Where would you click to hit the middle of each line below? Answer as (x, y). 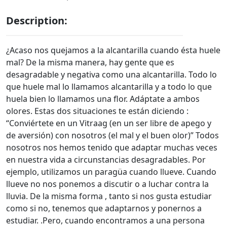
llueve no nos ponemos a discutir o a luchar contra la (107, 184)
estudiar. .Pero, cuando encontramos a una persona (105, 220)
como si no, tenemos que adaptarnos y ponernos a (104, 208)
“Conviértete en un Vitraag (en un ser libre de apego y (109, 123)
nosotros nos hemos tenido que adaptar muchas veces (112, 147)
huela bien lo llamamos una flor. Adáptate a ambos (103, 99)
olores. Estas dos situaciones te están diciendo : (97, 111)
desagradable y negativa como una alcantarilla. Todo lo (111, 74)
